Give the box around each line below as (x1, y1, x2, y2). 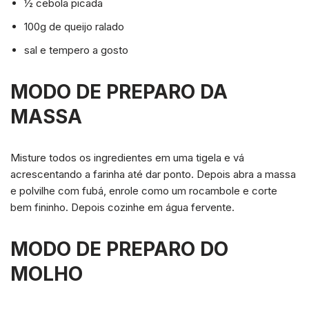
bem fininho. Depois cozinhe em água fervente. (10, 201, 235, 215)
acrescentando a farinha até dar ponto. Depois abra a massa (10, 168, 296, 181)
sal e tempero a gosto (24, 43, 128, 57)
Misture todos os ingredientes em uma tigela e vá (10, 151, 244, 165)
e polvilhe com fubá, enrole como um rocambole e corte (10, 184, 277, 198)
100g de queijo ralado (24, 20, 124, 34)
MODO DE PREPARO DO (10, 237, 228, 261)
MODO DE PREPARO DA (10, 80, 228, 104)
